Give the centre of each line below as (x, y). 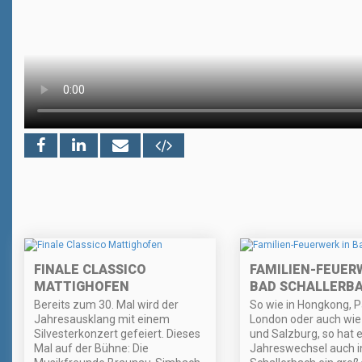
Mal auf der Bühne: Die (91, 349)
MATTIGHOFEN (82, 287)
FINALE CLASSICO (90, 270)
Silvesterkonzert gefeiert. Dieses (117, 334)
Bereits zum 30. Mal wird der (106, 305)
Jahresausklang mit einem (102, 320)
